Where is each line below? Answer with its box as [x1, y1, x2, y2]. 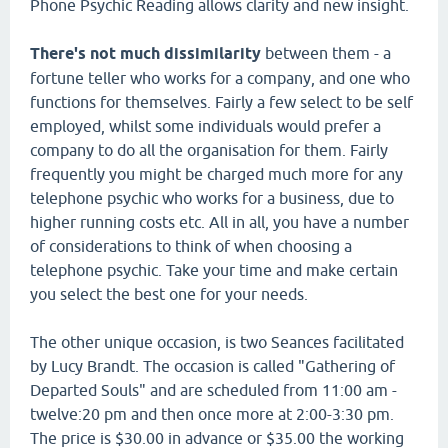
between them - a [261, 44, 391, 62]
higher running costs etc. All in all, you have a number [30, 213, 409, 231]
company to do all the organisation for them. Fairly [30, 141, 388, 159]
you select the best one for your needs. [30, 285, 308, 303]
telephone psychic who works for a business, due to [30, 189, 394, 207]
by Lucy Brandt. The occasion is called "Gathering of [30, 357, 395, 375]
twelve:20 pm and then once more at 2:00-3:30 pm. [30, 405, 394, 423]
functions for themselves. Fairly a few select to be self [30, 93, 413, 111]
